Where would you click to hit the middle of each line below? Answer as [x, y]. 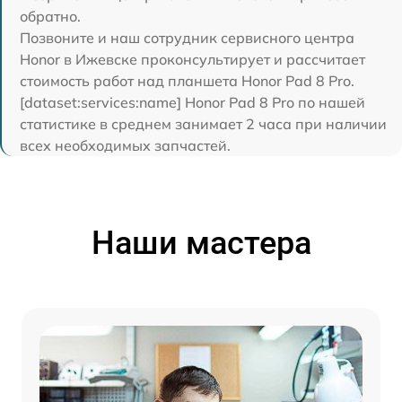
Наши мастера [201, 243]
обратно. [50, 16]
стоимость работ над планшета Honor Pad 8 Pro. [187, 81]
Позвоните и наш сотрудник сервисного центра [187, 38]
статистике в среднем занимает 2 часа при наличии [203, 124]
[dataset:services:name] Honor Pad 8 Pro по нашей [192, 102]
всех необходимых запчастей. [125, 145]
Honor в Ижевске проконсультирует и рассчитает [192, 59]
